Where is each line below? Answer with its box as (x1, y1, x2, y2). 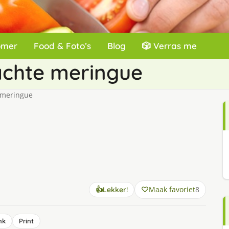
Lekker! (102, 185, 128, 194)
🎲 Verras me (142, 40, 197, 51)
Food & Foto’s (34, 40, 91, 51)
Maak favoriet (148, 185, 195, 194)
